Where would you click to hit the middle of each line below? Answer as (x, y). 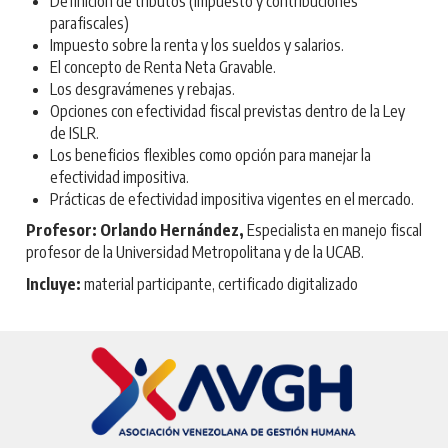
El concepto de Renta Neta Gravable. (163, 66)
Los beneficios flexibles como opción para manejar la (210, 154)
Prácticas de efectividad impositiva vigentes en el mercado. (232, 198)
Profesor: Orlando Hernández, (135, 230)
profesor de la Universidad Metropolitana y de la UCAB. (195, 252)
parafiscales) (89, 22)
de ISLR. (74, 132)
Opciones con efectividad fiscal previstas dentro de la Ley (227, 110)
